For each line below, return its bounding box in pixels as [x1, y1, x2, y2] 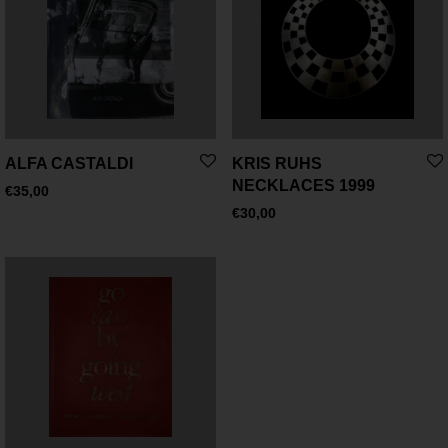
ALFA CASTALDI [5, 155, 133, 172]
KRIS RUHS [232, 155, 322, 172]
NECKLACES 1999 [232, 177, 375, 194]
